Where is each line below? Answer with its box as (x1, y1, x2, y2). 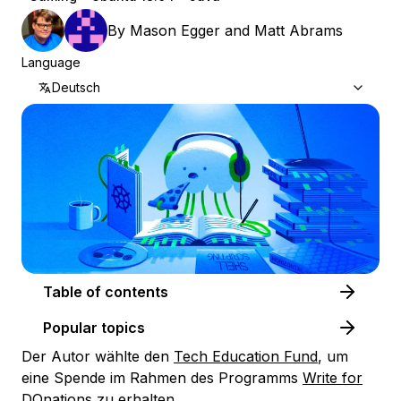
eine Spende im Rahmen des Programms (21, 369, 303, 388)
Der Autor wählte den (21, 347, 174, 366)
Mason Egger (130, 21, 220, 39)
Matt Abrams (254, 21, 343, 39)
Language (21, 55, 81, 70)
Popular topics (43, 319, 145, 337)
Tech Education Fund (174, 347, 318, 366)
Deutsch (52, 80, 100, 95)
